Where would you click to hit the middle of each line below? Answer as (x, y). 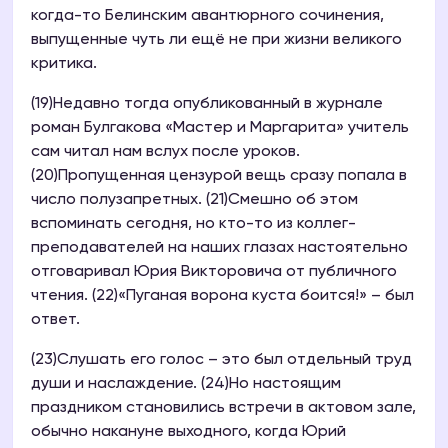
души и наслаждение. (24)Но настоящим (186, 384)
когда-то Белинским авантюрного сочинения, (207, 16)
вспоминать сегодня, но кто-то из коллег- (193, 224)
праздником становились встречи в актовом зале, (223, 408)
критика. (64, 64)
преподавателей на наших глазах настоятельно (219, 248)
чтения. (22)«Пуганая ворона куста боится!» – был (222, 296)
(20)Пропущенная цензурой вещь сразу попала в (219, 176)
